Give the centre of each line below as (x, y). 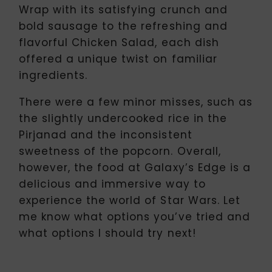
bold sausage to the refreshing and (123, 26)
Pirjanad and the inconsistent (106, 134)
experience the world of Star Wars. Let (130, 200)
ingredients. (53, 75)
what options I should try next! (107, 233)
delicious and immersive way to (112, 184)
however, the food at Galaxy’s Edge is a (135, 167)
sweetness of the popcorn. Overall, (120, 151)
